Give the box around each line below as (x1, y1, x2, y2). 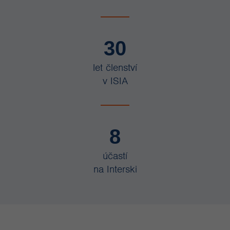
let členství (93, 61, 137, 74)
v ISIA (102, 74, 128, 87)
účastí (103, 149, 127, 162)
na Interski (93, 163, 137, 176)
